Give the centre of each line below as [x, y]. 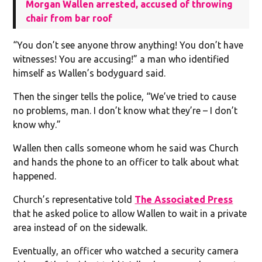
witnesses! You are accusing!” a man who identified [121, 59]
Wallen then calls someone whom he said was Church [126, 148]
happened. [35, 176]
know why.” [37, 124]
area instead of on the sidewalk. [80, 227]
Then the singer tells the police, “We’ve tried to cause [125, 96]
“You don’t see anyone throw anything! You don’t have [128, 45]
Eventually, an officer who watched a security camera [126, 251]
